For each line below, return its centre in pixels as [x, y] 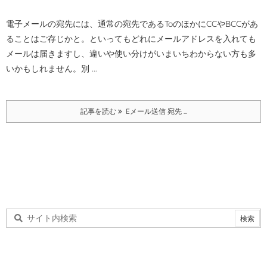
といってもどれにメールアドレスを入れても [173, 39]
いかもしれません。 [44, 69]
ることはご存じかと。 [48, 39]
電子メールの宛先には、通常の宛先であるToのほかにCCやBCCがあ [132, 24]
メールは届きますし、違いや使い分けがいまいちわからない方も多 [131, 54]
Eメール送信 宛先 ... [154, 111]
